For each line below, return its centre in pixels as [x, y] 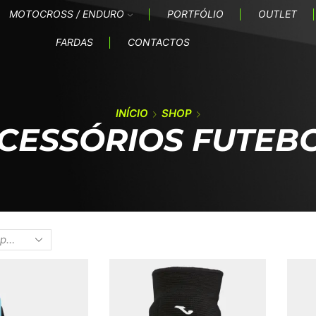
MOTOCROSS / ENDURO [66, 14]
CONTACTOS [159, 42]
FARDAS [74, 42]
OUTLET [277, 14]
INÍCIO [132, 113]
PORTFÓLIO [195, 14]
